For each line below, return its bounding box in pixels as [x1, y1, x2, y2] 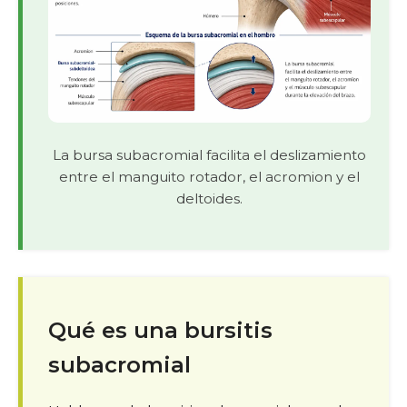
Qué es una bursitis [48, 317, 273, 343]
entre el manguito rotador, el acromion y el [59, 168, 360, 186]
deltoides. [176, 190, 243, 208]
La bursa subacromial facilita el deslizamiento [53, 146, 366, 164]
